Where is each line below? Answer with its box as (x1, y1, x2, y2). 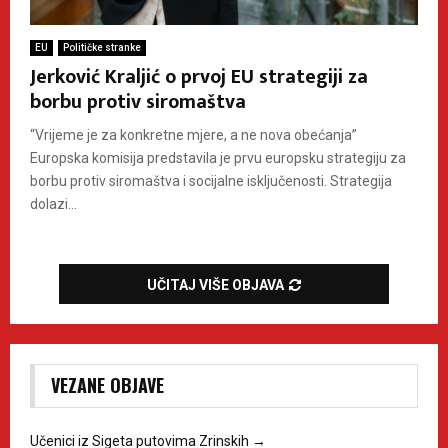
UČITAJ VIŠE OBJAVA (147, 276, 284, 293)
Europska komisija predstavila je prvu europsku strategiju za (30, 149, 406, 166)
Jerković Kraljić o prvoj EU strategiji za (30, 59, 368, 94)
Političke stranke (63, 41, 141, 53)
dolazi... (30, 195, 77, 212)
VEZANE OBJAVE (51, 371, 164, 398)
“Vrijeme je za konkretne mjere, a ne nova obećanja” (30, 126, 357, 143)
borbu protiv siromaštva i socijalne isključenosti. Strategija (30, 172, 392, 189)
